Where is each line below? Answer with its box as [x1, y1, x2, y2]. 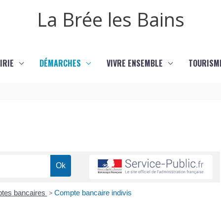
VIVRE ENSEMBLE [107, 57, 163, 69]
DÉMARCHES [39, 57, 81, 69]
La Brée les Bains [37, 6, 184, 32]
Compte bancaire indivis [54, 188, 132, 197]
